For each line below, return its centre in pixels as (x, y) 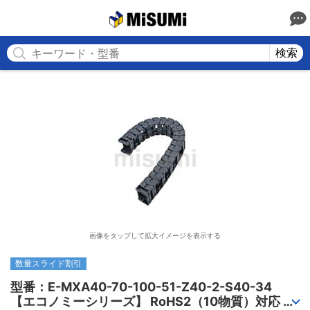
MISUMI (204, 18)
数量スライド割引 (48, 263)
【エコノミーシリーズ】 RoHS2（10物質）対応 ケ (153, 301)
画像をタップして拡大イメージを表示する (155, 235)
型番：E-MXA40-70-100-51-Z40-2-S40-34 (141, 287)
